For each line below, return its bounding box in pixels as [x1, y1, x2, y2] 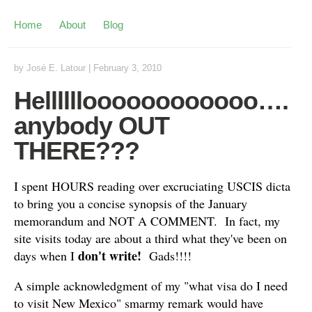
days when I [14, 247, 78, 264]
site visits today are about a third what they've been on [14, 230, 287, 247]
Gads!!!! [149, 247, 192, 264]
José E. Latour [26, 63, 86, 73]
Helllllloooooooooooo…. [14, 86, 288, 115]
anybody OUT [14, 111, 169, 140]
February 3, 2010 [93, 63, 162, 73]
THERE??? [14, 136, 139, 165]
